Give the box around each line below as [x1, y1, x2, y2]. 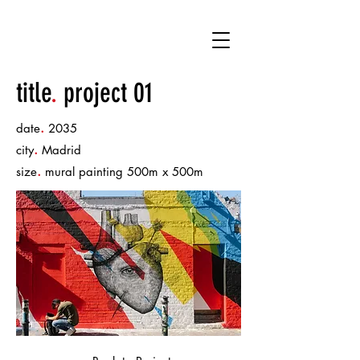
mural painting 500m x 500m [41, 164, 203, 179]
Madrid [38, 142, 81, 157]
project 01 [57, 76, 153, 109]
